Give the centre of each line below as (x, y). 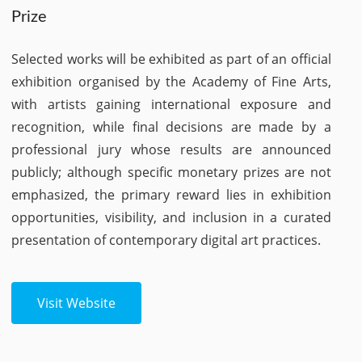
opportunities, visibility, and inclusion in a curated (171, 217)
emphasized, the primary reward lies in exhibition (171, 195)
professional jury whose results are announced (171, 149)
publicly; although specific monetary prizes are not (171, 172)
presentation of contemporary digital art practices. (166, 240)
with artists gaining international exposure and (171, 104)
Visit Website (77, 303)
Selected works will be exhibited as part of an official (171, 59)
